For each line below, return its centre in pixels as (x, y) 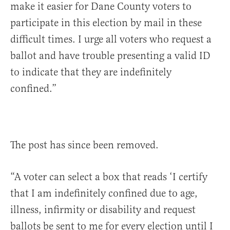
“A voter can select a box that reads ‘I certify (109, 177)
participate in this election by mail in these (106, 23)
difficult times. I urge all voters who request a (111, 40)
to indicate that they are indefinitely (91, 72)
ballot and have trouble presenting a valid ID (110, 56)
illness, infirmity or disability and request (103, 210)
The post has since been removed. (86, 145)
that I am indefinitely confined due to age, (104, 194)
